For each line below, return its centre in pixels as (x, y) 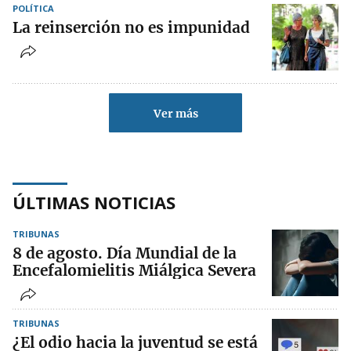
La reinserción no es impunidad (131, 28)
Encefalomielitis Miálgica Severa (134, 271)
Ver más (175, 114)
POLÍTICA (33, 9)
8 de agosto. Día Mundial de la (125, 253)
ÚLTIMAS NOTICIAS (94, 203)
